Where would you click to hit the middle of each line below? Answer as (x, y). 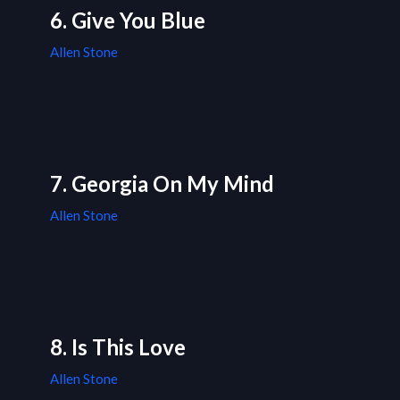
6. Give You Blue (128, 21)
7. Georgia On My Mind (162, 184)
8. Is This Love (118, 347)
